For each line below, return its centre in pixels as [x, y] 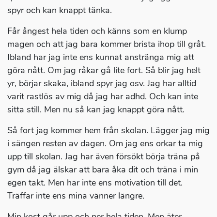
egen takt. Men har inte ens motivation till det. [95, 183]
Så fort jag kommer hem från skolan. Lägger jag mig [108, 131]
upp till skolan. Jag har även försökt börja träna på [104, 157]
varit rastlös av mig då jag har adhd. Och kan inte [103, 97]
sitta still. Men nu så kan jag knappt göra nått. [96, 110]
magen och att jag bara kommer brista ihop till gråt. [107, 44]
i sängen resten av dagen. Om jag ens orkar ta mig [105, 144]
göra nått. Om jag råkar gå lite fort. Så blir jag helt [104, 70]
